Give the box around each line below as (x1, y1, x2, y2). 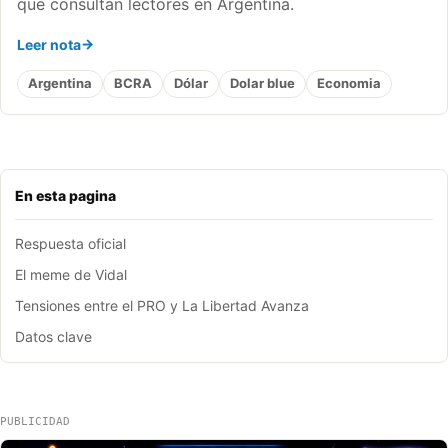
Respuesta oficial (15, 234, 126, 252)
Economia (317, 75, 381, 92)
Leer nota (17, 35, 81, 53)
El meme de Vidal (15, 265, 127, 283)
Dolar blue (230, 75, 295, 92)
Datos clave (15, 327, 92, 345)
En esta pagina (15, 186, 116, 204)
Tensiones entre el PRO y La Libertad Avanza (15, 296, 309, 314)
